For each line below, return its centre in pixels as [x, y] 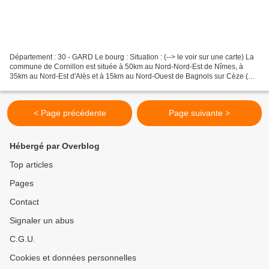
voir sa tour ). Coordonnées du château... [76, 86]
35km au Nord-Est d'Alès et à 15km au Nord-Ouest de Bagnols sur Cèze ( [129, 76]
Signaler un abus [42, 220]
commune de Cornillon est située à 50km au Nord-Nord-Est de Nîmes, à [126, 66]
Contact [24, 202]
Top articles [31, 165]
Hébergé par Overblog [55, 146]
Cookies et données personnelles [73, 258]
